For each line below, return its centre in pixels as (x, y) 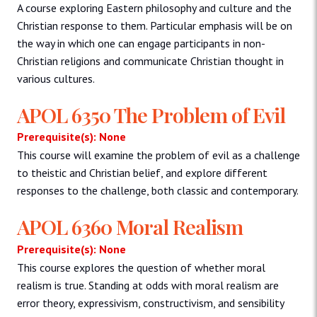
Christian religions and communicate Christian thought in (150, 60)
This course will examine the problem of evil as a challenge (158, 155)
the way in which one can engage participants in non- (141, 43)
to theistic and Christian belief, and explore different (142, 173)
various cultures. (56, 78)
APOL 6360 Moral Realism (130, 227)
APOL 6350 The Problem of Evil (151, 114)
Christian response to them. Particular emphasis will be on (155, 25)
